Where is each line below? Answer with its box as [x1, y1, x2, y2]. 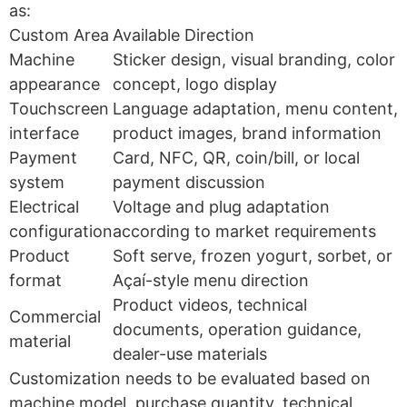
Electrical [9, 196, 79, 216]
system [9, 172, 65, 192]
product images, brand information [113, 123, 382, 143]
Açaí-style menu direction [113, 270, 309, 290]
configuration [9, 221, 113, 241]
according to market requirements [113, 221, 376, 241]
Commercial [9, 306, 101, 326]
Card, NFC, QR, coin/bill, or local [113, 147, 360, 167]
